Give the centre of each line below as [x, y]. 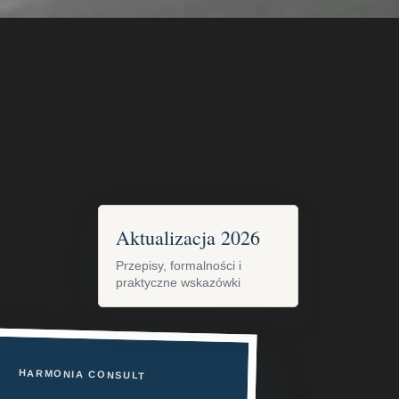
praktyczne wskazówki [179, 283]
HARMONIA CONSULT [82, 375]
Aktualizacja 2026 [188, 238]
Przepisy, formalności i [179, 266]
